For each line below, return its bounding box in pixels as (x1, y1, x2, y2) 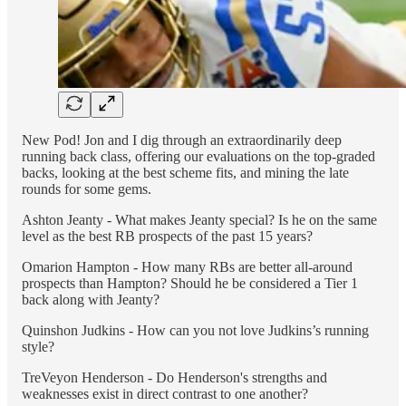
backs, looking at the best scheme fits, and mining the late (22, 164, 349, 180)
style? (22, 338, 54, 354)
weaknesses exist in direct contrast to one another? (22, 385, 308, 401)
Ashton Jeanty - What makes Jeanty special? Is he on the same (22, 211, 377, 227)
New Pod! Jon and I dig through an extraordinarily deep (22, 131, 342, 148)
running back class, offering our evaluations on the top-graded (22, 148, 375, 164)
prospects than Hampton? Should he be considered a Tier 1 (22, 275, 358, 291)
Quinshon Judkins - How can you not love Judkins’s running (22, 322, 369, 338)
